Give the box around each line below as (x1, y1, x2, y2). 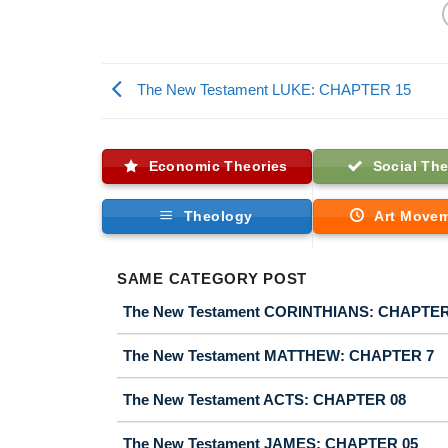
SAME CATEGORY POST (117, 270, 308, 287)
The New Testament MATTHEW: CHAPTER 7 (123, 346, 434, 364)
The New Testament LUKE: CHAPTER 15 (133, 81, 411, 98)
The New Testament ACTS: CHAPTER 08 (123, 390, 406, 408)
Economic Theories (148, 158, 288, 175)
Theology (184, 207, 253, 224)
